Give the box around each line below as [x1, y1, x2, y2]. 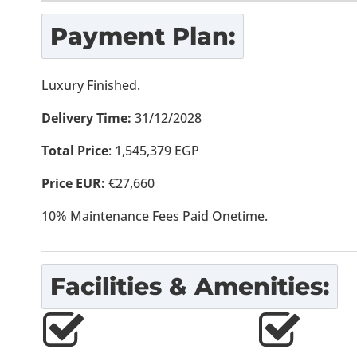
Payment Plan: [50, 22, 235, 51]
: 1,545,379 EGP [108, 142, 199, 159]
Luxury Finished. [41, 76, 140, 94]
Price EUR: [41, 175, 105, 192]
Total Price [41, 142, 108, 159]
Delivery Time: [41, 109, 135, 127]
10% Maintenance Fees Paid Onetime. [41, 207, 268, 225]
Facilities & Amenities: [50, 272, 329, 301]
